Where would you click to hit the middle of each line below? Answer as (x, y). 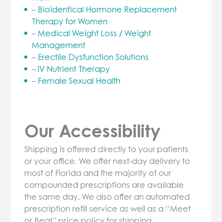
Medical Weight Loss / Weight (95, 33)
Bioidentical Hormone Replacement (108, 9)
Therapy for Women (70, 21)
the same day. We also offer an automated (107, 197)
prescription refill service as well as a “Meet (108, 209)
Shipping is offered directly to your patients (107, 149)
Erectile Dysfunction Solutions (93, 57)
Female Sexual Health (79, 81)
